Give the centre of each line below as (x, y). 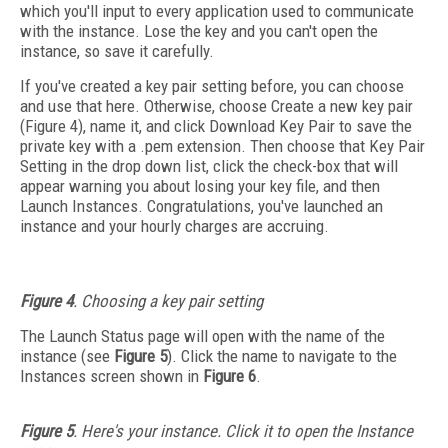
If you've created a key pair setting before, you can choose (212, 86)
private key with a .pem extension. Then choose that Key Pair (222, 146)
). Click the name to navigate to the (282, 356)
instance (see (67, 356)
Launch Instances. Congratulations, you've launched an (201, 206)
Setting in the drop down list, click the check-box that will (209, 166)
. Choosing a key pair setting (168, 301)
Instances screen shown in (111, 376)
